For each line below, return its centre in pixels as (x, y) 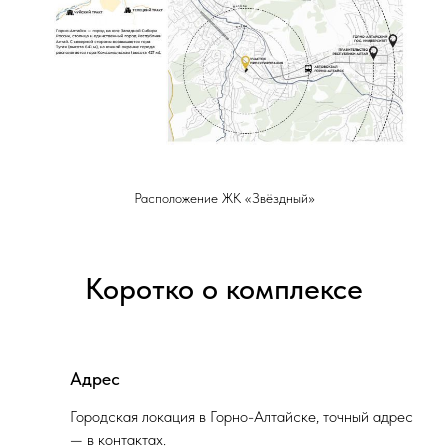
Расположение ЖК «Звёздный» (224, 198)
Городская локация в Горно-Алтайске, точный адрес (241, 416)
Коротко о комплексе (224, 288)
